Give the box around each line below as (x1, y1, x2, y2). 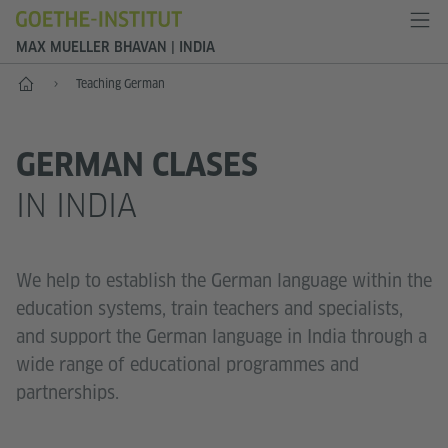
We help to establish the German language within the (16, 268, 432, 292)
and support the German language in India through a (16, 324, 427, 348)
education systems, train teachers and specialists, (16, 296, 403, 320)
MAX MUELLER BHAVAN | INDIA (16, 39, 215, 55)
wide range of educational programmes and (16, 352, 359, 376)
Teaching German (76, 76, 165, 91)
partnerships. (16, 380, 119, 404)
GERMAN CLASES (16, 146, 258, 184)
